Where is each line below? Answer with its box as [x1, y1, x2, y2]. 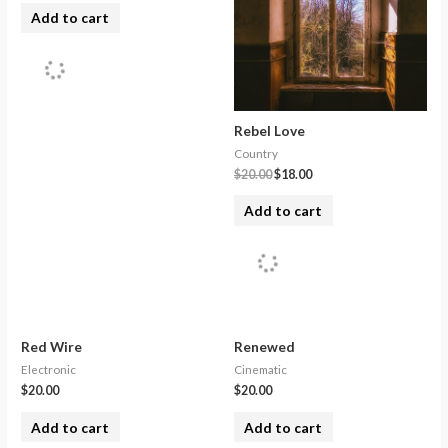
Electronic [21, 362, 77, 376]
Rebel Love [234, 121, 305, 139]
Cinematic [234, 362, 287, 376]
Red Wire [21, 338, 83, 356]
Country [234, 146, 278, 160]
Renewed [234, 338, 295, 356]
